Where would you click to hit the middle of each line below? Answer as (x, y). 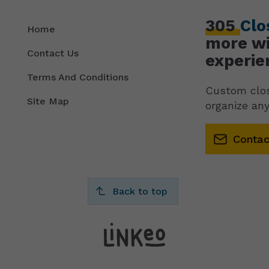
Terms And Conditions (78, 77)
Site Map (48, 101)
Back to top (140, 191)
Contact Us (53, 53)
